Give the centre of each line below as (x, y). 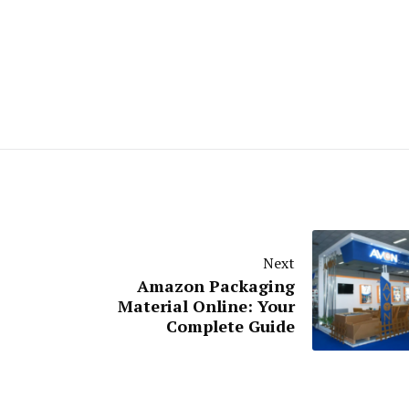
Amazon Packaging (216, 285)
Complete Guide (231, 325)
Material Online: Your (206, 305)
